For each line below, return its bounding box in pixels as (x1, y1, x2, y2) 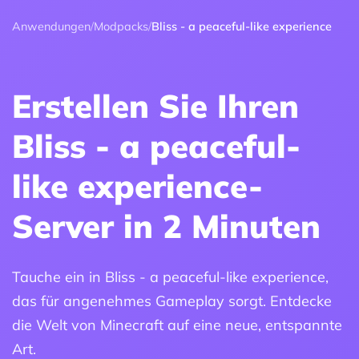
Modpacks (94, 19, 148, 34)
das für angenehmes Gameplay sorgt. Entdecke (12, 292, 332, 311)
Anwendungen (12, 19, 91, 34)
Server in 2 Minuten (12, 206, 321, 247)
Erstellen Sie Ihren (12, 86, 299, 127)
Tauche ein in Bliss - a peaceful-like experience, (12, 268, 329, 287)
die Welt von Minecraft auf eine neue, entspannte (12, 316, 342, 335)
